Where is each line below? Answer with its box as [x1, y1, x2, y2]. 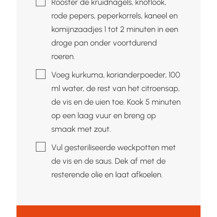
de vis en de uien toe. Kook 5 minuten [51, 96, 181, 107]
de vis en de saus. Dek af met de [51, 155, 166, 166]
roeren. [51, 51, 75, 61]
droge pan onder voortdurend [51, 37, 157, 47]
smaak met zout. [51, 124, 111, 134]
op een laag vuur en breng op [51, 110, 156, 120]
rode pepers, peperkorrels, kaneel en [51, 10, 178, 20]
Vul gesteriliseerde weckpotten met [51, 142, 176, 152]
